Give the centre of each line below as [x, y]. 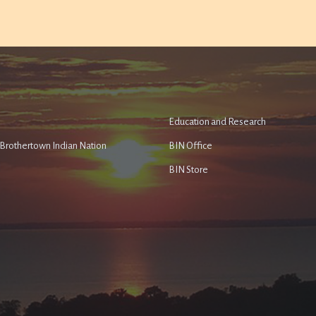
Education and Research [217, 122]
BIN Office [190, 146]
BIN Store [188, 170]
